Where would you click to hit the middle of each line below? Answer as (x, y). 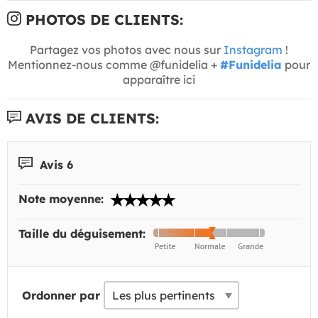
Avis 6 (55, 164)
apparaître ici (159, 79)
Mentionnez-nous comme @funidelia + (114, 64)
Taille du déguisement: (84, 234)
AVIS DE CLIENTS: (90, 118)
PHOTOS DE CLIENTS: (102, 19)
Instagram (253, 49)
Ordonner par (61, 296)
